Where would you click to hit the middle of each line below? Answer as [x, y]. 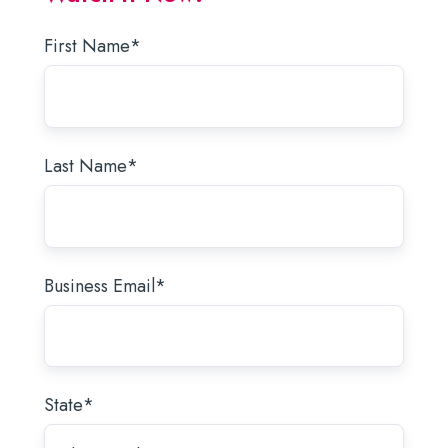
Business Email [99, 285]
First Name [87, 46]
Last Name [85, 165]
